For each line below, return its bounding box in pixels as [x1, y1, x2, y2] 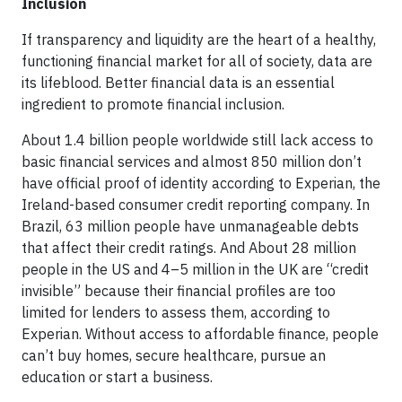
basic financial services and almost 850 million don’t [22, 152, 362, 170]
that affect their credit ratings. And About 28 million [22, 238, 356, 257]
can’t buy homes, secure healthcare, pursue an [22, 345, 326, 364]
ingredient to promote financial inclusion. [22, 94, 284, 113]
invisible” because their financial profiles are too [22, 281, 336, 300]
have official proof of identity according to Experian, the [22, 173, 380, 192]
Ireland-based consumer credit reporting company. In [22, 195, 370, 214]
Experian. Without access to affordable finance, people [22, 324, 379, 343]
